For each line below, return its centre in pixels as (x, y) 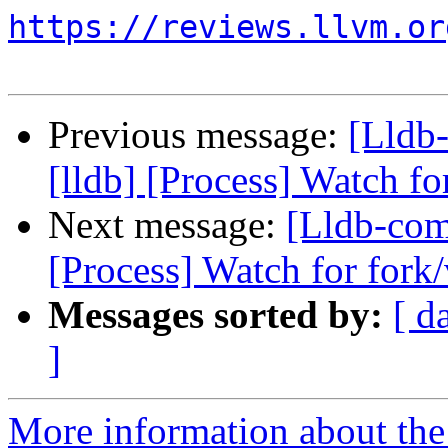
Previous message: (198, 135)
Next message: (167, 225)
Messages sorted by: (215, 315)
